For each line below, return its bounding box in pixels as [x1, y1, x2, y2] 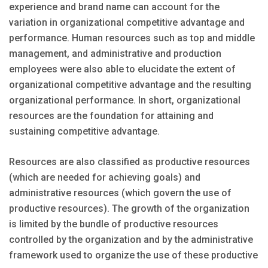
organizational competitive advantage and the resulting [9, 79, 251, 91]
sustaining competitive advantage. [9, 126, 160, 138]
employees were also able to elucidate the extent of [9, 63, 236, 75]
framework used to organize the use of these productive [9, 249, 258, 261]
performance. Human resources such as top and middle [9, 32, 255, 44]
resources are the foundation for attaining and [9, 110, 214, 122]
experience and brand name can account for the [9, 1, 220, 13]
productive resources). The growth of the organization [9, 203, 249, 215]
